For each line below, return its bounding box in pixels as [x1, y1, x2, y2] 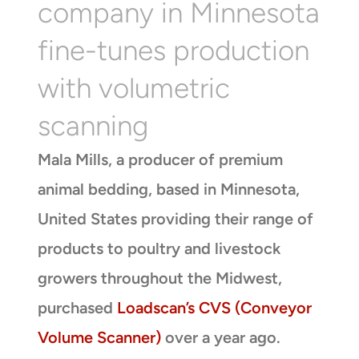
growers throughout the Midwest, [37, 268, 282, 288]
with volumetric [37, 71, 230, 105]
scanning [37, 108, 148, 143]
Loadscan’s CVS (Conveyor [116, 297, 312, 317]
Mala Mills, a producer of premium [37, 149, 283, 169]
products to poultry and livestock [37, 238, 280, 258]
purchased [37, 297, 117, 317]
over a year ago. [160, 327, 280, 347]
